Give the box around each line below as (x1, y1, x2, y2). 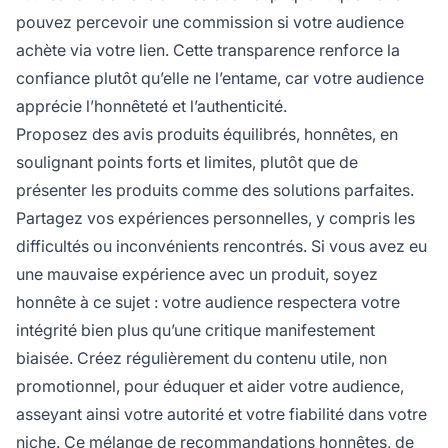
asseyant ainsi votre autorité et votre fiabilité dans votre (16, 404, 427, 425)
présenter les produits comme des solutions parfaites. (16, 180, 414, 201)
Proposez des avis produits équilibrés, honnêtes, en (16, 124, 398, 145)
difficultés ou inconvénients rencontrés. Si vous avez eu (16, 236, 427, 257)
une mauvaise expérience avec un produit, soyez (16, 264, 378, 285)
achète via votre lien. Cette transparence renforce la (16, 40, 400, 61)
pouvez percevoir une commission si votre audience (16, 12, 404, 33)
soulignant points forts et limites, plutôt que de (16, 152, 358, 173)
